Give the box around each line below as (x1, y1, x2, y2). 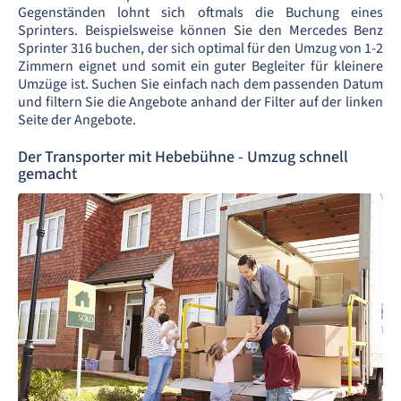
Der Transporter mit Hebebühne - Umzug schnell (18, 146, 348, 168)
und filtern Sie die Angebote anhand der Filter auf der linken (18, 92, 383, 112)
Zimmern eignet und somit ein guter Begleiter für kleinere (18, 56, 383, 76)
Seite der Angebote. (18, 110, 136, 130)
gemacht (18, 163, 77, 185)
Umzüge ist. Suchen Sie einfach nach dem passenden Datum (18, 74, 383, 94)
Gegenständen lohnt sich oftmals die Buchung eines (18, 3, 383, 22)
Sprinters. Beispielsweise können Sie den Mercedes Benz (18, 21, 383, 40)
